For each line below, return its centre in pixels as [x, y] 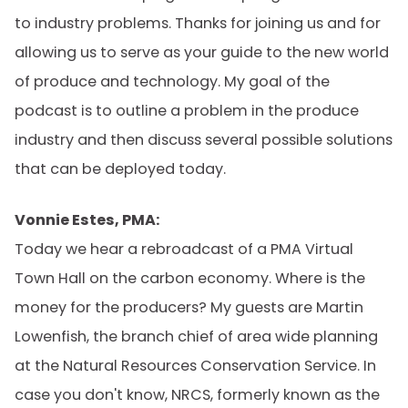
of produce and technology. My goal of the [172, 82]
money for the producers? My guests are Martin [189, 307]
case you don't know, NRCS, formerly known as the [197, 395]
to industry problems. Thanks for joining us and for [198, 23]
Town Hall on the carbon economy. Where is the [190, 278]
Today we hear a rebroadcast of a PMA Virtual [184, 249]
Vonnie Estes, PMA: [87, 220]
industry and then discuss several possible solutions [204, 140]
